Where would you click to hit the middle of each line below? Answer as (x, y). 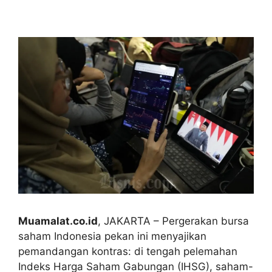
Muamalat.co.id (58, 221)
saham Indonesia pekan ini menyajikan (112, 236)
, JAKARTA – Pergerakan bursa (173, 221)
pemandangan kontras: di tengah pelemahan (128, 251)
